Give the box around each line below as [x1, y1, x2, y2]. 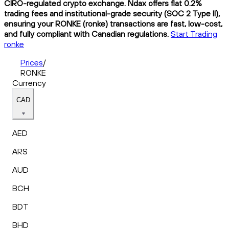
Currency [12, 77, 46, 88]
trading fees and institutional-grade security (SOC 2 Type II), [4, 8, 220, 18]
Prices [20, 57, 43, 67]
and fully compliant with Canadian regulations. [4, 28, 169, 39]
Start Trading [171, 28, 217, 39]
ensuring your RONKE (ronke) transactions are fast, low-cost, [4, 18, 222, 29]
